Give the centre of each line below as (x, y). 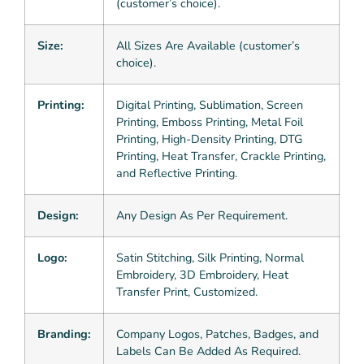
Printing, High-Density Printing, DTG (209, 139)
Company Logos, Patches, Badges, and (217, 334)
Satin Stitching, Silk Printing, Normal (210, 258)
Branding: (64, 334)
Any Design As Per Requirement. (202, 215)
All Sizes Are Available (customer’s (208, 45)
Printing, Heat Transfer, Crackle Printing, (221, 156)
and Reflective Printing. (177, 173)
